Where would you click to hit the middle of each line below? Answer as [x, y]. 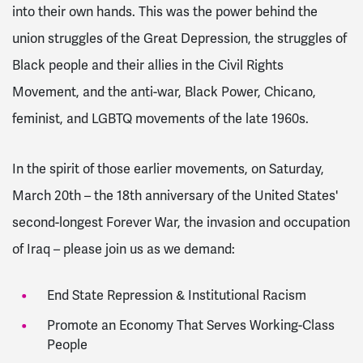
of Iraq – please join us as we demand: [124, 249]
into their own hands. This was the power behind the [165, 12]
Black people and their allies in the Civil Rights [148, 65]
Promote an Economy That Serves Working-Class [190, 325]
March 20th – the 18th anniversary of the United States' [175, 196]
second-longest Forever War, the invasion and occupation [181, 222]
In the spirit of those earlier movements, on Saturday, [168, 169]
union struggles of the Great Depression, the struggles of [179, 38]
